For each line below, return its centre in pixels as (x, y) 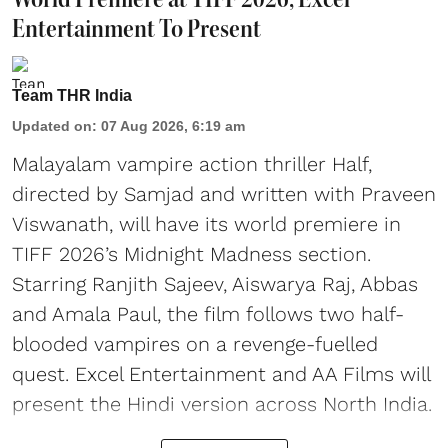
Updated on (52, 125)
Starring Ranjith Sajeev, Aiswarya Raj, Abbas (215, 283)
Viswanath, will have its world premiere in (206, 223)
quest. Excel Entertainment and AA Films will (221, 373)
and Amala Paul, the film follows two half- (208, 313)
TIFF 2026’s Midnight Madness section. (191, 253)
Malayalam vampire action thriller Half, (192, 163)
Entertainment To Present (136, 28)
